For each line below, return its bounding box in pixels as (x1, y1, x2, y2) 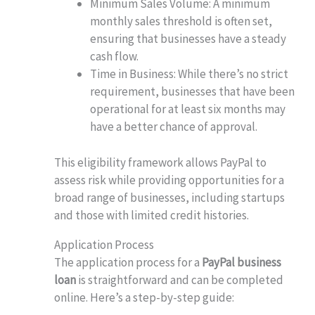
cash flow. (90, 49, 139, 65)
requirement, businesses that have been (90, 84, 295, 100)
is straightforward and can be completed (76, 271, 284, 288)
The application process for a (54, 254, 202, 270)
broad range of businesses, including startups (54, 189, 285, 205)
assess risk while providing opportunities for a (54, 172, 285, 188)
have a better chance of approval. (90, 119, 258, 135)
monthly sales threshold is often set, (90, 13, 273, 30)
